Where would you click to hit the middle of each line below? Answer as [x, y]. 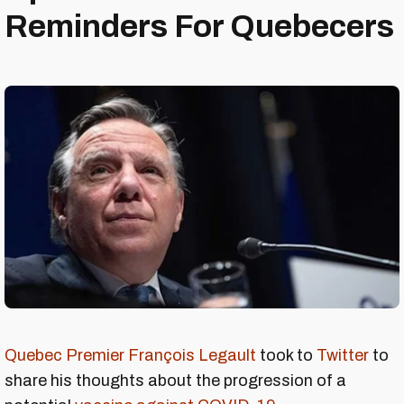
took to [286, 355]
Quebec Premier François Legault [130, 355]
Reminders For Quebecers [199, 27]
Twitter [343, 355]
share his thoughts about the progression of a [175, 380]
